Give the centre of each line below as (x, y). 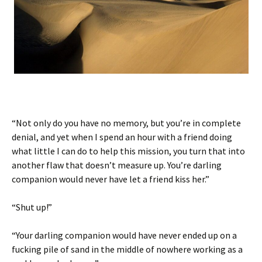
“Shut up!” (32, 207)
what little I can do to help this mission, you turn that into (128, 151)
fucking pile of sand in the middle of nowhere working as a (127, 249)
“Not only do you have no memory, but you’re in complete (126, 123)
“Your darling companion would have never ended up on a (124, 235)
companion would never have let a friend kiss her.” (111, 179)
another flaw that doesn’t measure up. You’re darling (117, 165)
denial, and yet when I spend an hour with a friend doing (122, 137)
